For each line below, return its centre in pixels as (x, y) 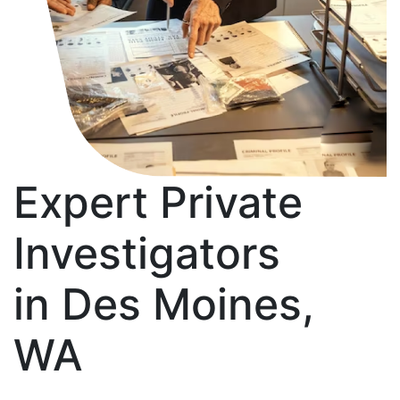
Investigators (147, 253)
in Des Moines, (163, 304)
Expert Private (158, 202)
